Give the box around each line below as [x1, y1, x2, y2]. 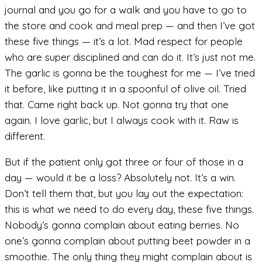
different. [5, 129, 45, 142]
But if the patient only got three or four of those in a [5, 156, 243, 168]
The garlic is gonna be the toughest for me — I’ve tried [5, 66, 255, 79]
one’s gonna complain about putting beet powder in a [5, 235, 250, 247]
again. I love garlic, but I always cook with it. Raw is [5, 113, 239, 126]
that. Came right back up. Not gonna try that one [5, 98, 229, 111]
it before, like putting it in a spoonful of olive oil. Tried [5, 82, 246, 95]
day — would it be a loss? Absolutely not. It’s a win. [5, 171, 236, 184]
